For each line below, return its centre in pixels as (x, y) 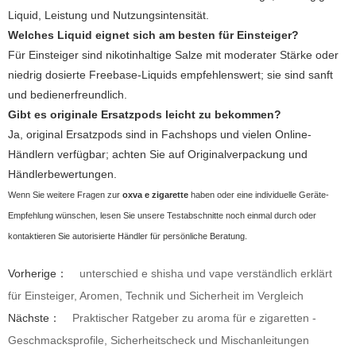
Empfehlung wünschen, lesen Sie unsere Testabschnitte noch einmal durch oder (162, 215)
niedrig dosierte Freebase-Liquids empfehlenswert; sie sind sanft (170, 74)
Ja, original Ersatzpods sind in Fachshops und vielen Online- (160, 134)
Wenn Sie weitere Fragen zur (65, 194)
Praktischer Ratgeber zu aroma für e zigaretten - (194, 317)
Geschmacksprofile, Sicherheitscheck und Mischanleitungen (159, 340)
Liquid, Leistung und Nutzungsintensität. (108, 15)
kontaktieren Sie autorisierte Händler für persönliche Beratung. (128, 236)
